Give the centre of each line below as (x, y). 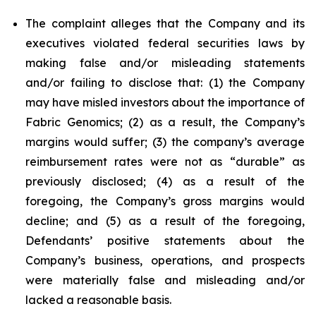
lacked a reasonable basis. (98, 300)
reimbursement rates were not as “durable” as (165, 162)
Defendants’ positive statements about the (165, 241)
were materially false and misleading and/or (165, 280)
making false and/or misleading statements (165, 63)
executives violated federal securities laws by (165, 43)
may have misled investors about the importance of (165, 102)
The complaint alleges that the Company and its (165, 23)
